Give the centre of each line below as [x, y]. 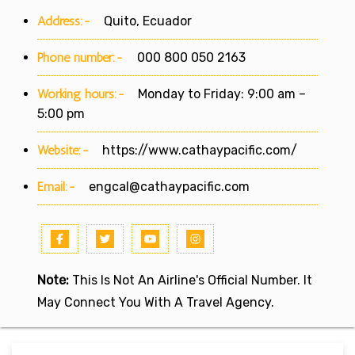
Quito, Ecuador [141, 21]
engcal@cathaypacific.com [169, 186]
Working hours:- [81, 94]
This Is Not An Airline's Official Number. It [191, 280]
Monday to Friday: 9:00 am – [216, 94]
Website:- [63, 150]
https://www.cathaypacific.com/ [200, 150]
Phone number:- [82, 57]
